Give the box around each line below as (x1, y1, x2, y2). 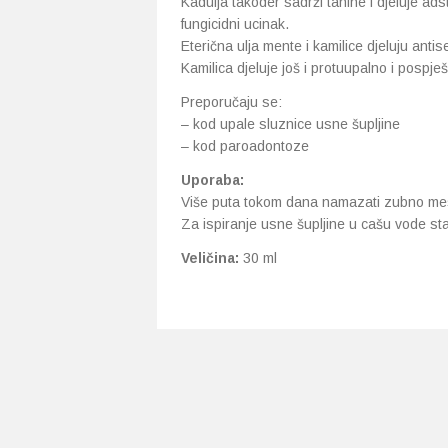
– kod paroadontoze (181, 138, 309, 154)
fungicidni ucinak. (181, 16, 289, 32)
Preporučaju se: (181, 94, 282, 110)
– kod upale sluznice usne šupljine (181, 116, 400, 132)
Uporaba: (181, 172, 244, 188)
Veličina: (181, 250, 239, 266)
